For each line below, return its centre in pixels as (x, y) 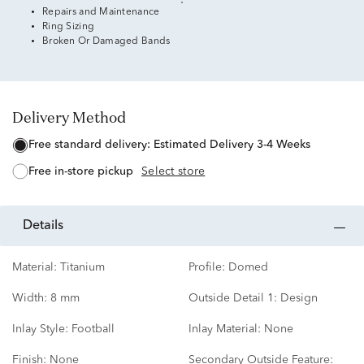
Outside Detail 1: (232, 299)
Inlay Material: (224, 329)
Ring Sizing (69, 27)
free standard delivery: (94, 145)
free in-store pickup (84, 172)
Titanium (82, 268)
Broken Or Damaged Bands (106, 41)
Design (299, 299)
